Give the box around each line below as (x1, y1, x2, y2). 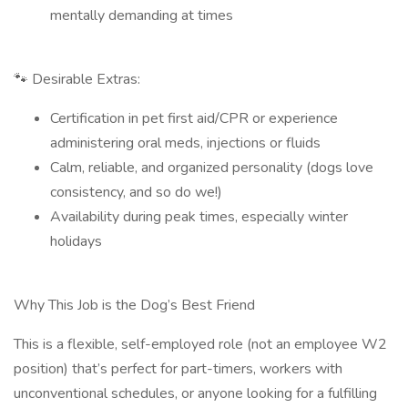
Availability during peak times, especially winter (50, 207, 348, 227)
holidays (50, 231, 102, 251)
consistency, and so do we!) (50, 182, 222, 202)
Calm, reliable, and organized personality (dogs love (50, 158, 373, 178)
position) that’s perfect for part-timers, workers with (14, 359, 342, 379)
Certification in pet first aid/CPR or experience (50, 108, 338, 128)
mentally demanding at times (50, 5, 233, 25)
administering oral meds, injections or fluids (50, 133, 321, 153)
